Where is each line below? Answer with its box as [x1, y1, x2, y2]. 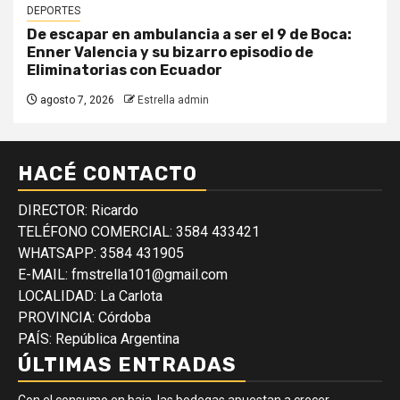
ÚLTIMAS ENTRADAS [18, 353, 237, 378]
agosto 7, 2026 [37, 94, 114, 107]
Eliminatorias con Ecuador [27, 62, 222, 79]
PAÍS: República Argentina [18, 330, 179, 348]
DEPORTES [27, 4, 80, 18]
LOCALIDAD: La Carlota [18, 287, 162, 305]
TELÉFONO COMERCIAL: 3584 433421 [18, 223, 260, 241]
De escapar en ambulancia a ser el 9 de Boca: [27, 26, 352, 44]
